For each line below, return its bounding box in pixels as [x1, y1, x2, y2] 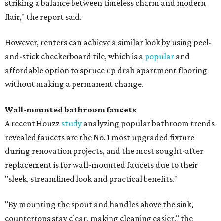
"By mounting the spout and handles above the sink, [5, 199, 193, 210]
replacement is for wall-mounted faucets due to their [5, 160, 198, 170]
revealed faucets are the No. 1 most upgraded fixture [5, 132, 194, 143]
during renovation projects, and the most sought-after [5, 146, 203, 156]
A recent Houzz [5, 118, 61, 129]
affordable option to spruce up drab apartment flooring [5, 65, 207, 75]
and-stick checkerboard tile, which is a [5, 51, 145, 62]
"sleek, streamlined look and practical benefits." [5, 174, 178, 184]
